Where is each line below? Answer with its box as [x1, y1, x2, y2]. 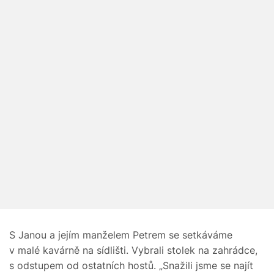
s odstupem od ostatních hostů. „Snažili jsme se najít [9, 259, 253, 272]
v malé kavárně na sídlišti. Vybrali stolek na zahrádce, [9, 243, 257, 256]
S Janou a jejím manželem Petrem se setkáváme [9, 228, 232, 241]
